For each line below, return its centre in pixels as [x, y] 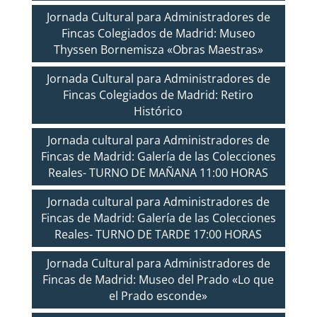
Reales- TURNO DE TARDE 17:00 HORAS [158, 234]
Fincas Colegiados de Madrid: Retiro [158, 94]
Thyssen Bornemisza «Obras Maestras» [158, 49]
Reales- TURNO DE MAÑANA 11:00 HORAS [158, 172]
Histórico [158, 111]
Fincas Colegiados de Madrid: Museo [158, 33]
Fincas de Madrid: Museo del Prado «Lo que [158, 279]
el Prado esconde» [158, 295]
